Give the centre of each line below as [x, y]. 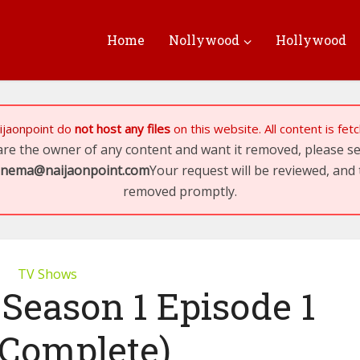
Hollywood [311, 40]
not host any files [123, 129]
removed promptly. [180, 191]
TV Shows [47, 274]
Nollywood [204, 40]
